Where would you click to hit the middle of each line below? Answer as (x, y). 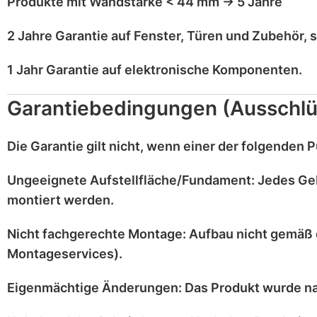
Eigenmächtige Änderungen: (94, 288)
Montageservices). (65, 254)
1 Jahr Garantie (53, 70)
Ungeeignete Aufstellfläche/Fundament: (131, 180)
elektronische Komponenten (212, 70)
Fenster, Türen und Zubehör (219, 36)
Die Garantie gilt (58, 146)
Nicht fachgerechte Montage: (97, 234)
